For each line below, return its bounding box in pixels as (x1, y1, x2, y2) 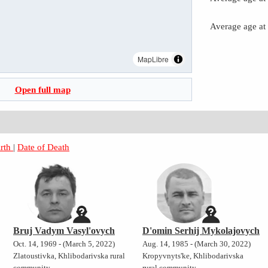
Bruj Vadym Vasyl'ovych (13, 226, 115, 236)
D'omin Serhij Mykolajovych (142, 226, 260, 236)
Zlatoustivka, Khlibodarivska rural (13, 252, 125, 261)
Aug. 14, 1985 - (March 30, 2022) (142, 240, 251, 249)
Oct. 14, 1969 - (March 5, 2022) (13, 240, 115, 249)
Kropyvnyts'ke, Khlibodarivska (142, 252, 243, 261)
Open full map (14, 84, 71, 95)
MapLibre (138, 54, 169, 65)
